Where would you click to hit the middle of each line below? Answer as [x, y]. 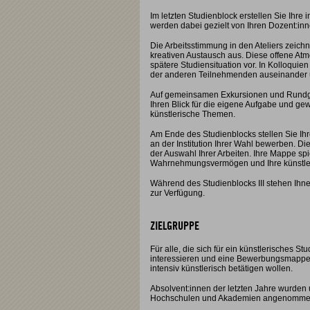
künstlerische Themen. [193, 114]
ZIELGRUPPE [175, 226]
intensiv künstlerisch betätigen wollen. [221, 268]
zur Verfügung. [177, 193]
